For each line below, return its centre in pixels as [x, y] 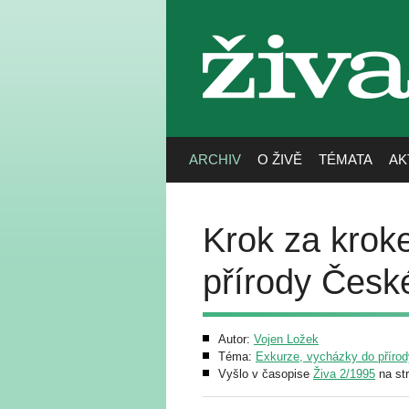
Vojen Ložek [286, 339]
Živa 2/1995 [344, 374]
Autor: [236, 339]
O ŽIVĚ [280, 159]
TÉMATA [346, 159]
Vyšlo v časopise [266, 374]
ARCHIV [215, 159]
